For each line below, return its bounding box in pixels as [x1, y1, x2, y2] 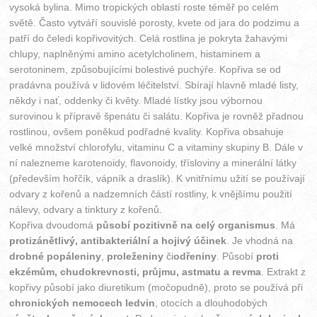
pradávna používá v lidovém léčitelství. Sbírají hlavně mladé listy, [9, 79, 299, 91]
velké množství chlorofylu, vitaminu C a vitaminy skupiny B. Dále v [9, 142, 304, 154]
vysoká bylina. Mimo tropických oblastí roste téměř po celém [9, 1, 279, 13]
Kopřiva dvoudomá [9, 219, 97, 231]
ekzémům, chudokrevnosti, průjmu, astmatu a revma [9, 266, 262, 278]
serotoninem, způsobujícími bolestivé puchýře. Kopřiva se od [9, 64, 282, 76]
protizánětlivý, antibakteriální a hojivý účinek [9, 235, 227, 247]
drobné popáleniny [9, 250, 102, 263]
